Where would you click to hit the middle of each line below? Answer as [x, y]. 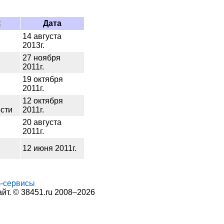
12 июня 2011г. [49, 148]
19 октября [42, 79]
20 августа [42, 122]
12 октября [42, 101]
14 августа [42, 36]
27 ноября [41, 58]
